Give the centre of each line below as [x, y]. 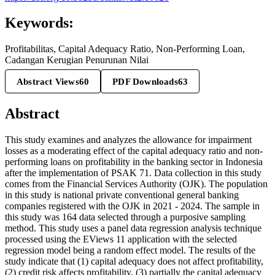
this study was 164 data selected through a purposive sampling [125, 217]
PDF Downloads [145, 82]
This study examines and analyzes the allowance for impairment [128, 140]
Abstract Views [48, 82]
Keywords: [39, 23]
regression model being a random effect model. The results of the [130, 250]
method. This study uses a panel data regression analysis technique [133, 228]
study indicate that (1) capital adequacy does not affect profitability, [134, 261]
